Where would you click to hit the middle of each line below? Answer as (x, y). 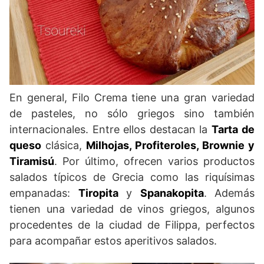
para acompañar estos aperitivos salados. (113, 241)
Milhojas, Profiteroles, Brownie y (170, 146)
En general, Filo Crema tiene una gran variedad (132, 98)
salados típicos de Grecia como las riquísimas (132, 177)
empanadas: (44, 193)
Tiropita (98, 193)
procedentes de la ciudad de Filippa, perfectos (132, 225)
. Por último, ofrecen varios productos (154, 161)
